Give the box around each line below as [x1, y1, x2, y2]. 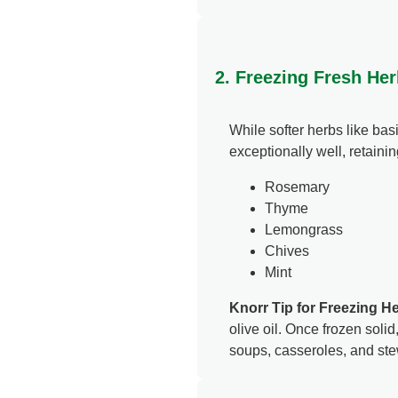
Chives [265, 243, 309, 259]
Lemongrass [265, 222, 343, 238]
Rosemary [265, 179, 330, 195]
